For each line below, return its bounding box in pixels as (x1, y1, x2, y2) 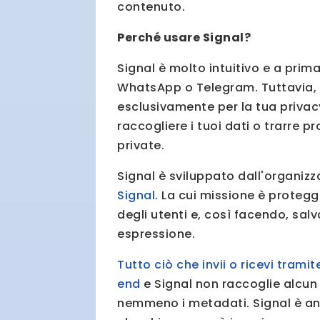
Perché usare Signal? (117, 29, 251, 46)
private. (117, 137, 165, 154)
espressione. (117, 226, 196, 243)
